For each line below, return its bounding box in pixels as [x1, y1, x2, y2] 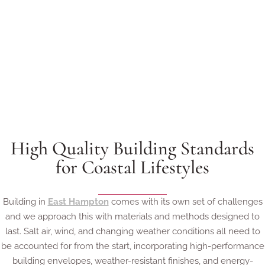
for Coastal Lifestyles [56, 155, 209, 179]
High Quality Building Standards [11, 136, 254, 160]
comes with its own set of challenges [108, 196, 263, 207]
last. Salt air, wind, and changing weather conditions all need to [5, 225, 260, 237]
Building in [2, 196, 48, 207]
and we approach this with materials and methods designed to [5, 211, 260, 222]
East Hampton [47, 196, 109, 207]
